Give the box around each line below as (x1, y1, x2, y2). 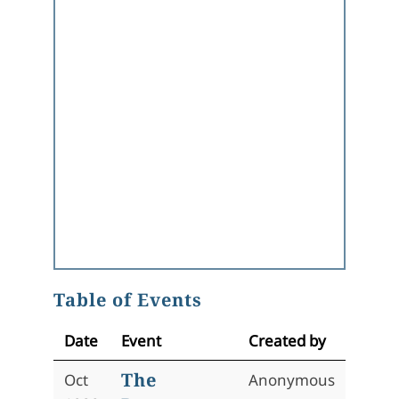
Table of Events (53, 288, 202, 312)
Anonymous (248, 370, 335, 390)
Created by (248, 330, 326, 351)
